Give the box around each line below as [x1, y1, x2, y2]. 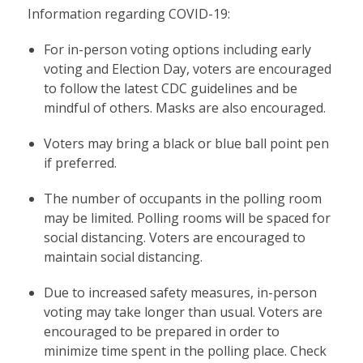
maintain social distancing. [43, 247, 203, 266]
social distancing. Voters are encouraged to [43, 228, 305, 246]
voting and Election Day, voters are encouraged [43, 59, 331, 78]
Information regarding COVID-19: [27, 4, 233, 23]
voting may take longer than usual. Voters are [43, 302, 322, 321]
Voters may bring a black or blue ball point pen [43, 134, 329, 152]
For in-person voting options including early [43, 40, 311, 58]
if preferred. [43, 153, 117, 172]
